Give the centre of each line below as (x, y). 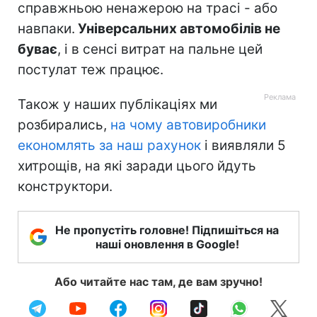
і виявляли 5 (243, 146)
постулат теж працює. (91, 70)
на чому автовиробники (188, 125)
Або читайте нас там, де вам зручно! (158, 282)
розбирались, (64, 125)
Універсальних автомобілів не (178, 29)
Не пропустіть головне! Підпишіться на (167, 230)
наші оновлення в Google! (167, 244)
